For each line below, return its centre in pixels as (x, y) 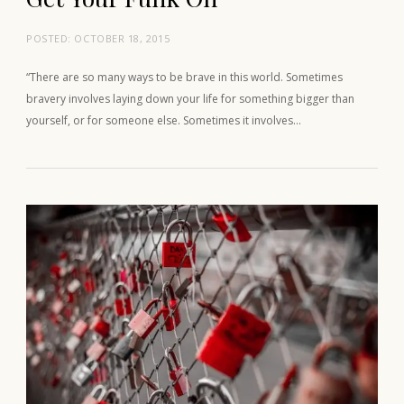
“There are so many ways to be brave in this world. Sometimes (184, 77)
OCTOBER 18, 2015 (122, 38)
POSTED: (50, 38)
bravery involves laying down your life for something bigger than (190, 98)
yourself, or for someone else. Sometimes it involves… (164, 120)
